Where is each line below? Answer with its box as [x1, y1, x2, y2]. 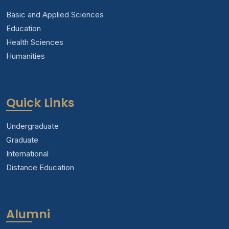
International [6, 148, 49, 158]
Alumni [6, 205, 50, 222]
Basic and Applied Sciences [6, 9, 104, 19]
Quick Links [6, 94, 74, 111]
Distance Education [6, 162, 74, 172]
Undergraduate [6, 121, 59, 131]
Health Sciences [6, 37, 63, 47]
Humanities [6, 51, 45, 61]
